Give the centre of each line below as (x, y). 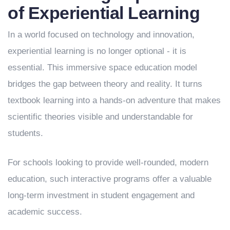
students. (25, 133)
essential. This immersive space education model (102, 67)
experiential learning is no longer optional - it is (97, 51)
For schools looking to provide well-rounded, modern (108, 162)
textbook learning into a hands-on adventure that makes (114, 100)
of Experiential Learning (104, 13)
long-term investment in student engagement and (101, 195)
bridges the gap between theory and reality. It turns (105, 84)
